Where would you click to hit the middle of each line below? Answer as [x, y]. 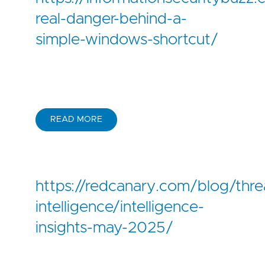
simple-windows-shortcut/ [127, 39]
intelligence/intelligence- [120, 207]
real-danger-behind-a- [111, 19]
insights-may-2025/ [104, 228]
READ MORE [76, 120]
